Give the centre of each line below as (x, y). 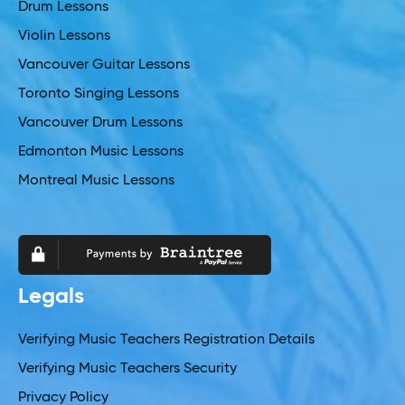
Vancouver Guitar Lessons (104, 65)
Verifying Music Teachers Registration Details (166, 339)
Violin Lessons (64, 36)
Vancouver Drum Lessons (100, 122)
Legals (51, 296)
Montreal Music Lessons (96, 180)
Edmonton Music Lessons (101, 151)
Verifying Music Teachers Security (127, 368)
